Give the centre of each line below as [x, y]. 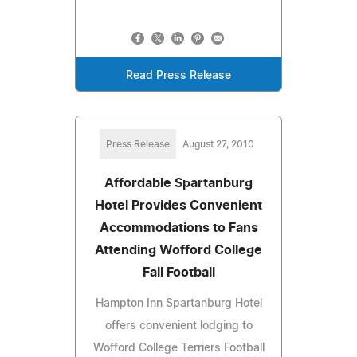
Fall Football [178, 272]
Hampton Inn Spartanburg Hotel [178, 303]
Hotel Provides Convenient [178, 205]
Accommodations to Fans [178, 228]
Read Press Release [178, 75]
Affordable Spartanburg [178, 183]
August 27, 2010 [218, 144]
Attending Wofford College [178, 250]
